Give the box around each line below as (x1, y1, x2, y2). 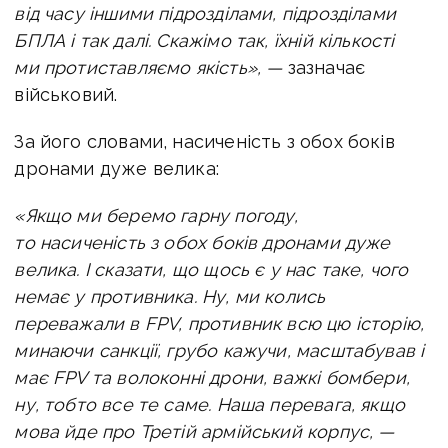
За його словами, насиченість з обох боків (14, 130, 395, 152)
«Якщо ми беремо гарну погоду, (14, 204, 299, 226)
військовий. (14, 83, 118, 105)
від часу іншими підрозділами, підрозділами (14, 2, 396, 24)
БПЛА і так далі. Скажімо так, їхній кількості (14, 29, 395, 51)
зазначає (282, 56, 366, 78)
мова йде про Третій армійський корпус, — (14, 420, 395, 442)
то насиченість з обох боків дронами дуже (14, 231, 391, 253)
